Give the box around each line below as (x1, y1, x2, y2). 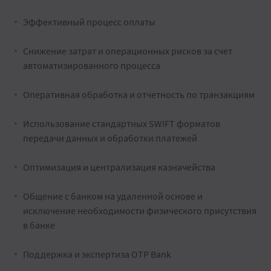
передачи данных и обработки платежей (23, 132, 197, 144)
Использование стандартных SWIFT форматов (23, 117, 220, 129)
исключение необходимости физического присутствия (23, 204, 256, 217)
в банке (23, 219, 55, 231)
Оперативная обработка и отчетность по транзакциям (23, 88, 255, 100)
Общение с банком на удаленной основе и (23, 190, 203, 202)
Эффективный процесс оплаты (23, 16, 155, 28)
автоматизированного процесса (23, 59, 160, 71)
